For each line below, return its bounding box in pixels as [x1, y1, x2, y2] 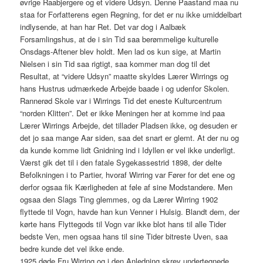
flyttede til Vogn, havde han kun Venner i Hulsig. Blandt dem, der [20, 206, 240, 218]
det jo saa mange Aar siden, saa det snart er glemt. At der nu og [20, 132, 240, 144]
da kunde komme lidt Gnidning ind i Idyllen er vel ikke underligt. [20, 144, 236, 156]
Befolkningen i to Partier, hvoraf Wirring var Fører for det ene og [20, 169, 235, 181]
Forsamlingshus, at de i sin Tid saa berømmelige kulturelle [20, 33, 219, 45]
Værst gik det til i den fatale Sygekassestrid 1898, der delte [20, 157, 222, 168]
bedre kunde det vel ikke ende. [20, 243, 125, 255]
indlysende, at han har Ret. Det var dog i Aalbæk [20, 21, 187, 33]
